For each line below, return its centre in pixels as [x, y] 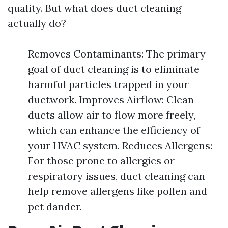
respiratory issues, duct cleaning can [117, 176]
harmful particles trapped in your [108, 84]
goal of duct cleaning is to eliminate [114, 69]
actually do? [37, 23]
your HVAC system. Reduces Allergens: [120, 145]
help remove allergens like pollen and [118, 191]
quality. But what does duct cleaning [94, 8]
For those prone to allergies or [101, 161]
